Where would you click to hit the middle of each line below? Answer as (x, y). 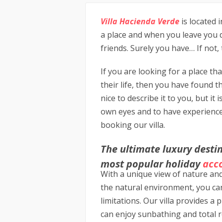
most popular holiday (152, 164)
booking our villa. (133, 125)
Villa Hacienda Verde (140, 21)
